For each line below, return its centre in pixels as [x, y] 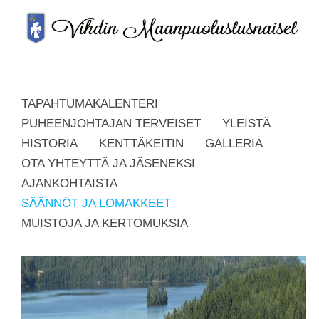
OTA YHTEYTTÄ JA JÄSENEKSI [108, 163]
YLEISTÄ [246, 124]
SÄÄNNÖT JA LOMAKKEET [96, 203]
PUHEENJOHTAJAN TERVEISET [111, 124]
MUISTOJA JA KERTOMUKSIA [105, 223]
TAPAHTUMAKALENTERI [90, 104]
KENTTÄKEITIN [141, 143]
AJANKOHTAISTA [69, 183]
